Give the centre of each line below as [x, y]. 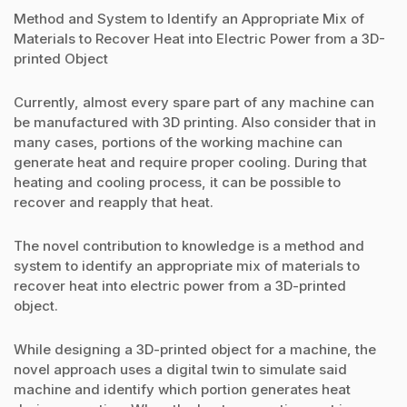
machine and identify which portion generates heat [182, 390]
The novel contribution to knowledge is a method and [189, 246]
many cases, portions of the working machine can [178, 142]
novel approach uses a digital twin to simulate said [180, 370]
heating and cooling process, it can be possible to [177, 182]
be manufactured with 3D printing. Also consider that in [195, 122]
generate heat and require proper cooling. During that [190, 162]
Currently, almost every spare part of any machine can [194, 102]
